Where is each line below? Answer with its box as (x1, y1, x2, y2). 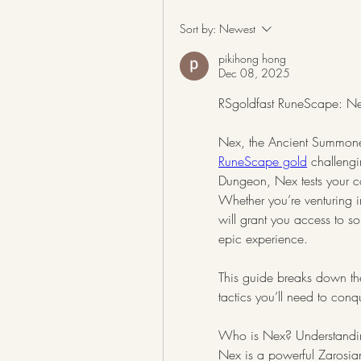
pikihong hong (218, 51, 286, 66)
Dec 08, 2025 (218, 65, 290, 81)
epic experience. (218, 230, 308, 247)
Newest (219, 21, 255, 36)
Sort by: (180, 21, 216, 36)
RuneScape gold (218, 152, 307, 170)
